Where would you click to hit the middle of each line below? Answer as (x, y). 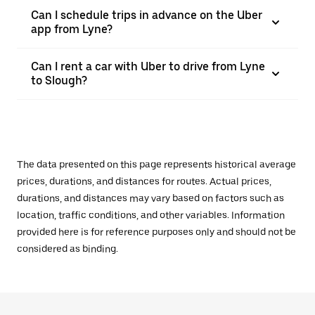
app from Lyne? (72, 29)
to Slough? (59, 81)
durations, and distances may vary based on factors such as (150, 198)
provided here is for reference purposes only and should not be (156, 232)
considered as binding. (67, 249)
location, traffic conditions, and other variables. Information (151, 215)
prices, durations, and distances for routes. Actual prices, (144, 181)
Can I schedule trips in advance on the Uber (147, 15)
